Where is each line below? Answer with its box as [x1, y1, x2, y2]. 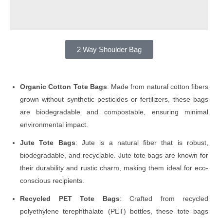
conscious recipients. [20, 177, 84, 185]
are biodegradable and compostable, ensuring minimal [20, 108, 208, 116]
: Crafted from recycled [119, 194, 208, 202]
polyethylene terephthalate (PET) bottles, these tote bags [20, 207, 208, 215]
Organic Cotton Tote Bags [20, 83, 107, 91]
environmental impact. [20, 121, 88, 129]
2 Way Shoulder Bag [76, 45, 142, 54]
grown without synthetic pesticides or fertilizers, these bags [20, 95, 208, 104]
